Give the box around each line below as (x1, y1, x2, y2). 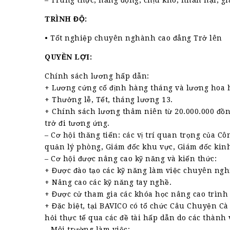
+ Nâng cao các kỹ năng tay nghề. (45, 178, 171, 186)
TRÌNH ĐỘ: (45, 15, 87, 23)
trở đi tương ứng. (45, 119, 110, 127)
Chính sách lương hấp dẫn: (45, 72, 149, 80)
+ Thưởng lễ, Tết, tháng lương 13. (45, 95, 173, 104)
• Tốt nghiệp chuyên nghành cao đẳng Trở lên (45, 34, 222, 42)
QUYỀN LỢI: (45, 53, 92, 61)
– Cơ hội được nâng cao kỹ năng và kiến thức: (45, 155, 217, 163)
